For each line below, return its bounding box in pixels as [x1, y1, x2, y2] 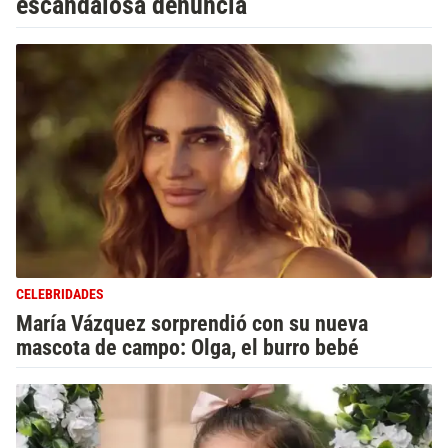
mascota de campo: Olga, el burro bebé [16, 334, 359, 360]
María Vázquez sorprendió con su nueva [16, 310, 368, 336]
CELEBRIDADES [16, 286, 104, 303]
